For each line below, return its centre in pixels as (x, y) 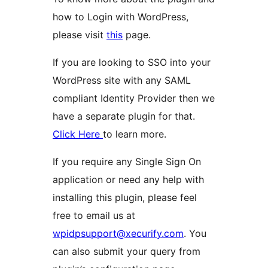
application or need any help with (128, 180)
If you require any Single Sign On (127, 162)
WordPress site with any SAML (122, 80)
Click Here (78, 134)
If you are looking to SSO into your (132, 63)
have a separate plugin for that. (124, 116)
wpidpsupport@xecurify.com (118, 234)
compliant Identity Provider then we (134, 98)
